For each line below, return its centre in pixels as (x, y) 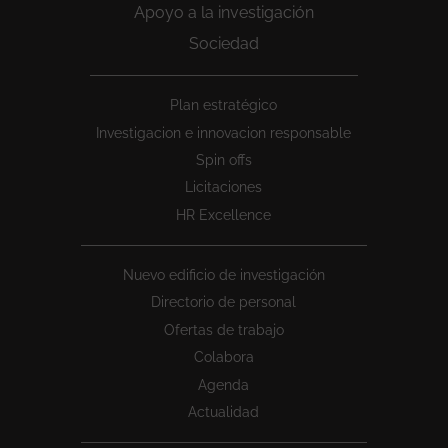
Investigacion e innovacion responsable (224, 132)
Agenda (224, 384)
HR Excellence (224, 214)
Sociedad (223, 43)
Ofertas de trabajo (223, 329)
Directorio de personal (224, 302)
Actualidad (224, 411)
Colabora (223, 357)
